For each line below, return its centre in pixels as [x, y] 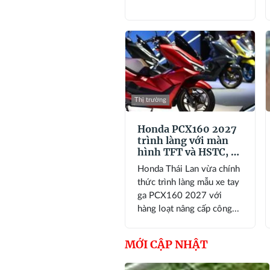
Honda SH [162, 186]
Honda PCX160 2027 [187, 129]
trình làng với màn [183, 140]
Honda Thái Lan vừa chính [189, 169]
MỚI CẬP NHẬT [166, 244]
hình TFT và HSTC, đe [190, 152]
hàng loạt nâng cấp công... [188, 209]
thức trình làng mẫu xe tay [188, 182]
